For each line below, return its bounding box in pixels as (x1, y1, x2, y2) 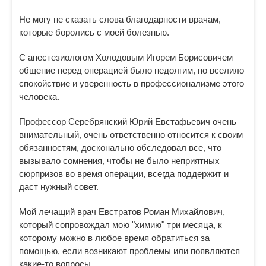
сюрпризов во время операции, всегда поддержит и (19, 169, 229, 179)
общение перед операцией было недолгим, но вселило (19, 65, 244, 75)
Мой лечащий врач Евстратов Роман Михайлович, (19, 207, 225, 217)
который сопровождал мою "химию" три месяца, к (19, 220, 222, 230)
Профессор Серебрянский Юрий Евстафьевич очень (19, 116, 236, 126)
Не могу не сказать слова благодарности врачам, (19, 14, 221, 24)
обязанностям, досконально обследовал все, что (19, 142, 221, 153)
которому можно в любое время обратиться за (19, 233, 210, 243)
